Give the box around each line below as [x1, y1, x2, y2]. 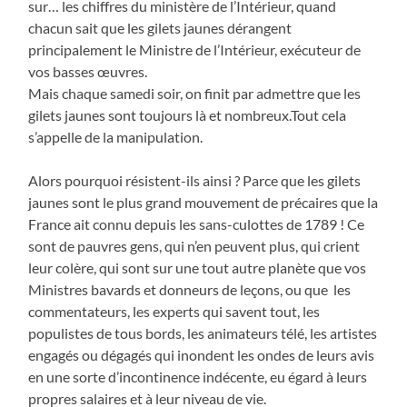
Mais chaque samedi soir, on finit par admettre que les [28, 84, 362, 102]
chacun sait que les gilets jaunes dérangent [28, 18, 293, 36]
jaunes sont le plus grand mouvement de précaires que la [28, 193, 379, 211]
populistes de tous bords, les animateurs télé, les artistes [28, 323, 378, 342]
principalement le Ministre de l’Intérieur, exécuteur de [28, 40, 362, 58]
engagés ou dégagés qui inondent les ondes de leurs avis [28, 345, 375, 363]
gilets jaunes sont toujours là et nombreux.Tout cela [28, 105, 347, 124]
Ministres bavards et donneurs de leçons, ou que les [28, 280, 352, 298]
